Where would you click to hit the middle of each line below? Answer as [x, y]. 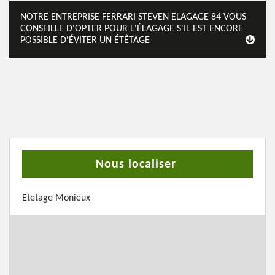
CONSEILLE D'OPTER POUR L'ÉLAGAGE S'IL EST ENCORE [132, 29]
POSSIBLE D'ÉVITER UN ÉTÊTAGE [85, 41]
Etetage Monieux [56, 198]
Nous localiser [136, 165]
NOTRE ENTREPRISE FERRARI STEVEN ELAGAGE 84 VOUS [133, 17]
